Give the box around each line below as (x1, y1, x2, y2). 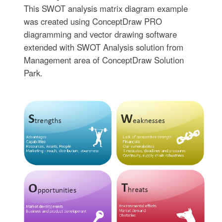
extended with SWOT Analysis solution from (24, 41, 184, 54)
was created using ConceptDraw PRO (24, 15, 163, 28)
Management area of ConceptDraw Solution (24, 54, 184, 66)
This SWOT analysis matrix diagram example (24, 2, 188, 15)
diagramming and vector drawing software (24, 28, 177, 41)
